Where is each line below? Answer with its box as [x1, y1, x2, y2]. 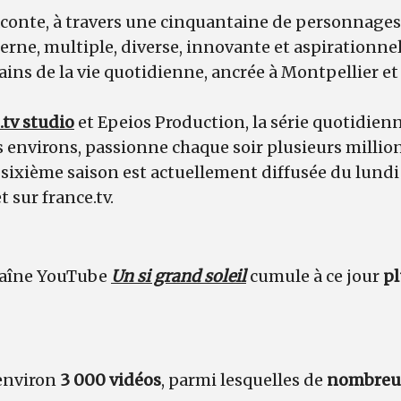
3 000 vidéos [60, 369, 161, 390]
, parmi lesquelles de [161, 369, 327, 390]
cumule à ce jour [246, 265, 383, 286]
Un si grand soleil [111, 265, 246, 286]
